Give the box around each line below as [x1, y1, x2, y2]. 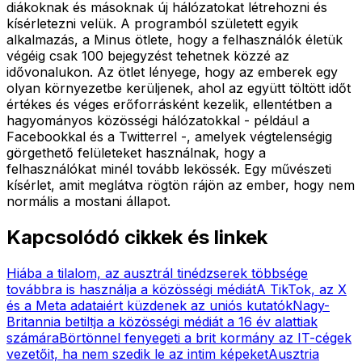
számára [6, 329, 59, 346]
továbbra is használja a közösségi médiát [6, 280, 256, 297]
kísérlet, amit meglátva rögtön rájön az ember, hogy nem [6, 176, 355, 193]
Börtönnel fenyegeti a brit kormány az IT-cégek [59, 329, 351, 346]
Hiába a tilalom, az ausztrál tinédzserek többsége [6, 264, 308, 281]
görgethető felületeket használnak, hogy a [6, 144, 266, 161]
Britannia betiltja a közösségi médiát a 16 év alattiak [6, 313, 318, 330]
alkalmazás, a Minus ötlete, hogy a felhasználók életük [6, 31, 343, 48]
